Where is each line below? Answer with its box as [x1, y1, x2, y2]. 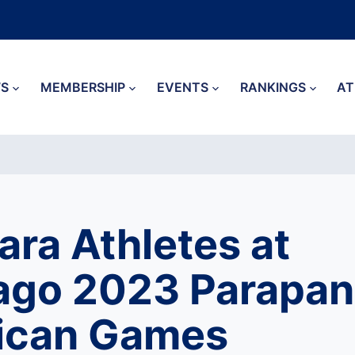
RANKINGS [239, 79, 306, 95]
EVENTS [156, 79, 208, 95]
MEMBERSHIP [40, 79, 125, 95]
